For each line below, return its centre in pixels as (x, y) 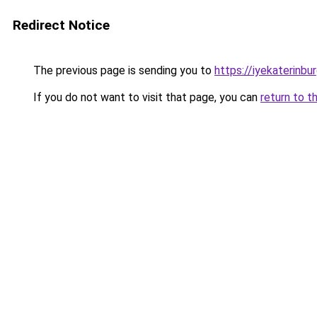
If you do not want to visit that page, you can (145, 97)
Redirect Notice (61, 25)
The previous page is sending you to (122, 70)
